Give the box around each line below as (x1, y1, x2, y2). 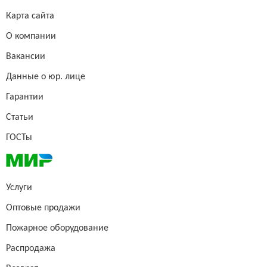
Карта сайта (6, 11, 54, 21)
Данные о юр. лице (6, 72, 85, 82)
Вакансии (6, 52, 45, 62)
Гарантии (6, 92, 44, 103)
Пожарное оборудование (6, 223, 108, 234)
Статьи (6, 113, 33, 123)
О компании (6, 32, 56, 42)
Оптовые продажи (6, 203, 80, 213)
